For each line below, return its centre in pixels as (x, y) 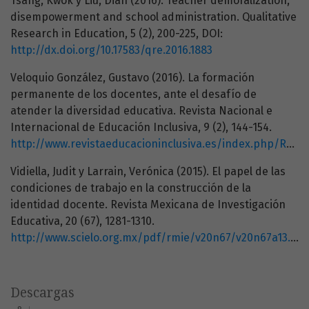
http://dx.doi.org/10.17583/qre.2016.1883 (111, 50)
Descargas (42, 293)
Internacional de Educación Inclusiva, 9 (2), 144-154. (141, 128)
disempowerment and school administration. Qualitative (153, 17)
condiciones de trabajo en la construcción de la (131, 188)
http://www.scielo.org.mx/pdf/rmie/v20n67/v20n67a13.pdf (150, 238)
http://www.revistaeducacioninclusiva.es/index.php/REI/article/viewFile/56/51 (148, 144)
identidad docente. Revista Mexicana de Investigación (148, 205)
